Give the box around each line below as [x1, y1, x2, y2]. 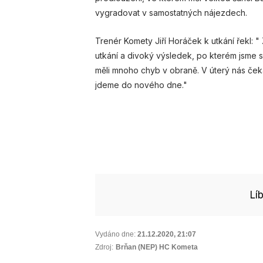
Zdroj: [95, 243, 113, 252]
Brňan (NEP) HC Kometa [116, 243, 198, 252]
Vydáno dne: [95, 230, 136, 239]
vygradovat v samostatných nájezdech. [95, 8, 247, 18]
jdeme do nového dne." [95, 79, 187, 90]
